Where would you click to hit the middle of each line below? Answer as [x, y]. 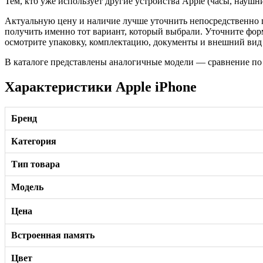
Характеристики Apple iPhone [101, 87]
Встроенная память [53, 235]
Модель [27, 187]
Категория [34, 141]
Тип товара [36, 164]
